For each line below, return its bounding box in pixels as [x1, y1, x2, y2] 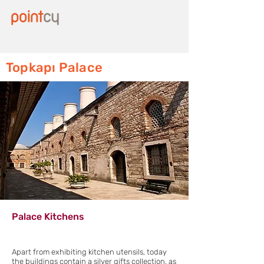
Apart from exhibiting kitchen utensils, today [12, 247, 167, 256]
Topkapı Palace [6, 60, 103, 75]
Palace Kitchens [12, 211, 84, 222]
